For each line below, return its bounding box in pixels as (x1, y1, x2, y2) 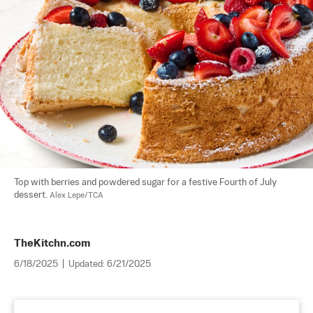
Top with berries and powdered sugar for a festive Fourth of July (14, 178, 279, 187)
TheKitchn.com (14, 238, 90, 249)
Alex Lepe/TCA (50, 191, 103, 200)
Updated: (68, 260, 107, 269)
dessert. (14, 191, 50, 200)
